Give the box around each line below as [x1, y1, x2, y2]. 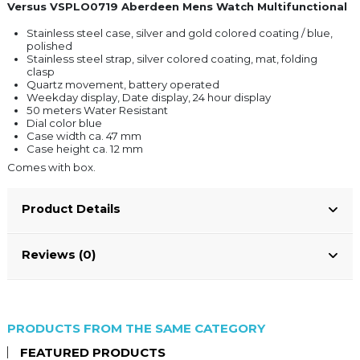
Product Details [22, 201, 121, 216]
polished [27, 39, 72, 52]
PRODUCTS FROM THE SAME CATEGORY [7, 320, 265, 336]
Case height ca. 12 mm [27, 141, 143, 155]
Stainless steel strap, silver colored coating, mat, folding [27, 51, 317, 65]
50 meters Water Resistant [27, 103, 168, 117]
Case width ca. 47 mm [27, 129, 141, 142]
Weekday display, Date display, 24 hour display [27, 90, 271, 104]
